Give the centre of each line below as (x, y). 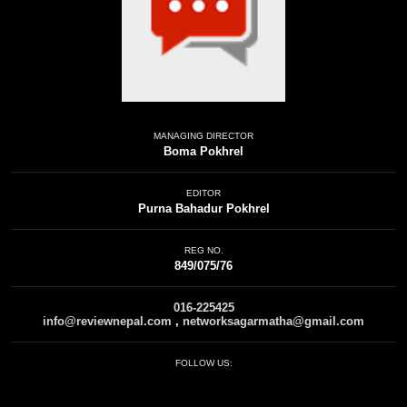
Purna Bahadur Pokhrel (203, 208)
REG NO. (203, 250)
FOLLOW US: (203, 363)
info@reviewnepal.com (107, 321)
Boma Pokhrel (203, 151)
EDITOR (203, 193)
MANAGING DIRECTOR (203, 136)
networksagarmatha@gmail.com (273, 321)
